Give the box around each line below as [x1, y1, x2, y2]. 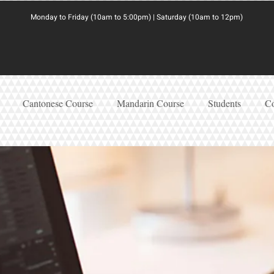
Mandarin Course [116, 97, 184, 109]
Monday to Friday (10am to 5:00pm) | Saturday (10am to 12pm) [31, 12, 243, 23]
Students [207, 97, 241, 109]
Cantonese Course [22, 97, 93, 109]
